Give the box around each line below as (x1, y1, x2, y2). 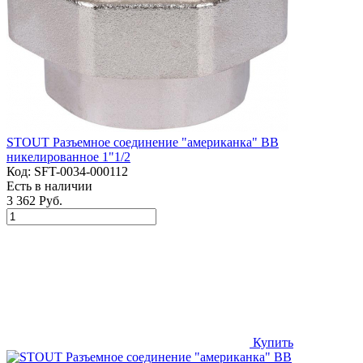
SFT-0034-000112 (34, 164, 128, 178)
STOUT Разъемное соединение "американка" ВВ (6, 135, 279, 149)
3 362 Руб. (6, 194, 62, 207)
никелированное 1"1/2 (6, 150, 130, 164)
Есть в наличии (6, 179, 92, 193)
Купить (250, 335, 293, 349)
